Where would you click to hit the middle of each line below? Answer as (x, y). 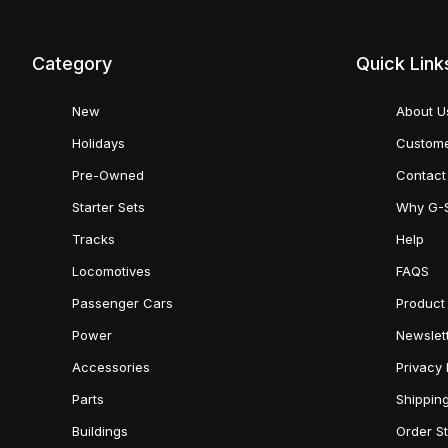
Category (72, 63)
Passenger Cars (122, 303)
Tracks (93, 239)
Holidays (98, 143)
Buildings (100, 431)
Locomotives (111, 271)
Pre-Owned (108, 175)
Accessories (111, 367)
